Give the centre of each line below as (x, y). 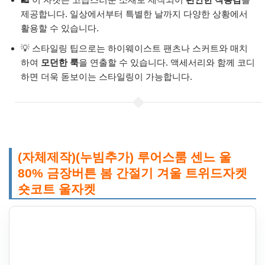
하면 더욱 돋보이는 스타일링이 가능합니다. (106, 77)
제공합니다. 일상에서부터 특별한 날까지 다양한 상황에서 (134, 14)
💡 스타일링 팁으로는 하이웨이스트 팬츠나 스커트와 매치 (134, 49)
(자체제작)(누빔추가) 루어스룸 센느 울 (125, 157)
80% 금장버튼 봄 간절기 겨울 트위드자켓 (132, 173)
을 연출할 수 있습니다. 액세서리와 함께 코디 (167, 63)
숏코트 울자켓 (57, 189)
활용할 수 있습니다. (60, 28)
